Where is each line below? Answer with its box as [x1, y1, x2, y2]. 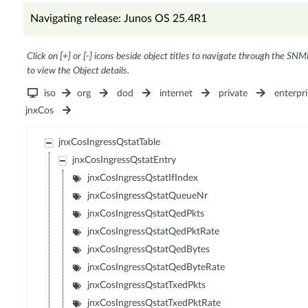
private [219, 89, 248, 99]
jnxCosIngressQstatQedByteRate [87, 263, 225, 273]
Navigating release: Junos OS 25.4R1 [30, 13, 207, 25]
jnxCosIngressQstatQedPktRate [87, 227, 220, 237]
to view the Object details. [26, 66, 129, 76]
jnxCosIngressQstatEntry [72, 155, 177, 166]
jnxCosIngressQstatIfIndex [87, 173, 199, 184]
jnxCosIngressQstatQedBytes [87, 245, 210, 255]
